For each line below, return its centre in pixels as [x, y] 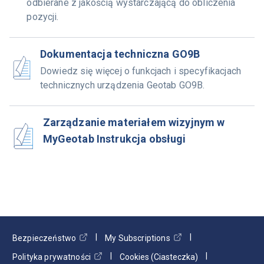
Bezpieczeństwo [44, 238]
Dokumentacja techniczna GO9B [120, 54]
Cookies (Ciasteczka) [159, 257]
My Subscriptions [138, 238]
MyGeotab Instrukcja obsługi [114, 139]
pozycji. [43, 17]
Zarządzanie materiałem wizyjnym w [134, 122]
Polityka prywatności [52, 257]
